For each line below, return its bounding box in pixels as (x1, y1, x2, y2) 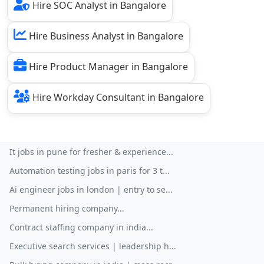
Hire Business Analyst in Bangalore (27, 29, 183, 43)
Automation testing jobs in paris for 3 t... (9, 165, 170, 177)
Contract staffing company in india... (9, 222, 153, 233)
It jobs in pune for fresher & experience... (9, 146, 173, 158)
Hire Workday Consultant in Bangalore (30, 91, 204, 104)
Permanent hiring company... (9, 203, 124, 214)
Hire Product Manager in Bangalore (27, 60, 188, 74)
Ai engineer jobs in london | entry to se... (9, 184, 173, 196)
